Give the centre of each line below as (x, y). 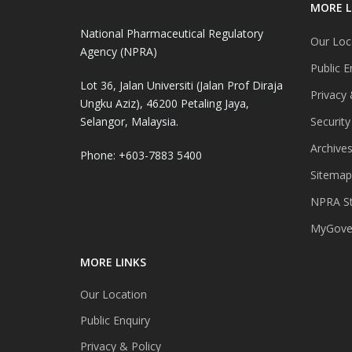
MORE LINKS (113, 262)
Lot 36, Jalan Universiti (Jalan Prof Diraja (181, 86)
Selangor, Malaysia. (129, 122)
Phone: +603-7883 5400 (141, 156)
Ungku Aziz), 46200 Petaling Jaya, (165, 104)
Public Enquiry (115, 321)
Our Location (114, 295)
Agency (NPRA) (119, 52)
